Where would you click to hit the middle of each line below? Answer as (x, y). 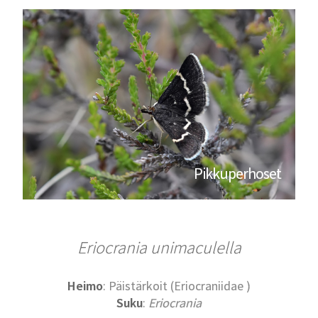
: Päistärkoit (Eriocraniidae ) (177, 286)
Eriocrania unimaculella (159, 248)
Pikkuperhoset (237, 174)
